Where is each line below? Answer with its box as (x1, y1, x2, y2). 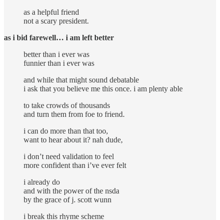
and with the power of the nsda (24, 186, 119, 195)
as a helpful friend (24, 7, 79, 16)
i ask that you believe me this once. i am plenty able (24, 84, 183, 93)
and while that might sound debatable (24, 75, 139, 84)
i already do (24, 177, 60, 186)
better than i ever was (24, 50, 89, 58)
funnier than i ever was (24, 58, 94, 67)
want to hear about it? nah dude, (24, 135, 123, 144)
